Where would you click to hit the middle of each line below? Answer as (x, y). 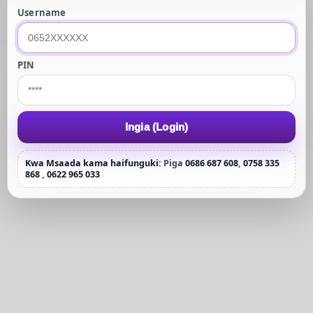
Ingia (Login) (156, 127)
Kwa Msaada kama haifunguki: (93, 163)
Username (42, 12)
